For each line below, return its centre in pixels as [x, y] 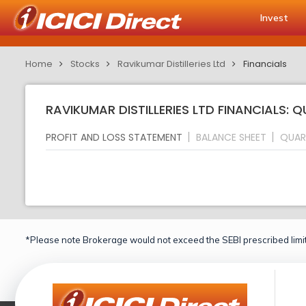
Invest [274, 18]
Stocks [85, 64]
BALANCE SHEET [231, 137]
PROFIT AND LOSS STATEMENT [114, 137]
